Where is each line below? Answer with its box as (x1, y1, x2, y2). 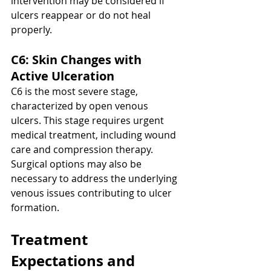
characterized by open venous (11, 99, 151, 113)
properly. (11, 23, 52, 37)
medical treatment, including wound (11, 128, 178, 142)
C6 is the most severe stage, (11, 85, 140, 99)
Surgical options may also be (11, 157, 144, 171)
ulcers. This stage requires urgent (11, 114, 166, 128)
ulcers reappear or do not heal (11, 8, 153, 22)
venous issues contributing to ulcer (11, 186, 174, 200)
